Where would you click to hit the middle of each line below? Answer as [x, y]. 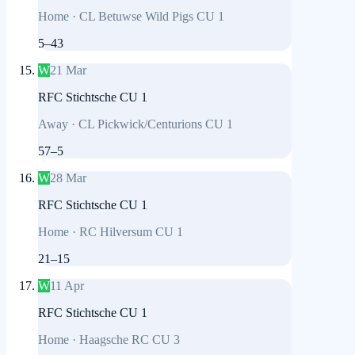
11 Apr [67, 286]
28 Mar [68, 178]
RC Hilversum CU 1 [131, 232]
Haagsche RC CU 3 [130, 340]
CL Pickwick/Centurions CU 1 [156, 124]
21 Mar [68, 71]
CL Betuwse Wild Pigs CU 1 [152, 17]
